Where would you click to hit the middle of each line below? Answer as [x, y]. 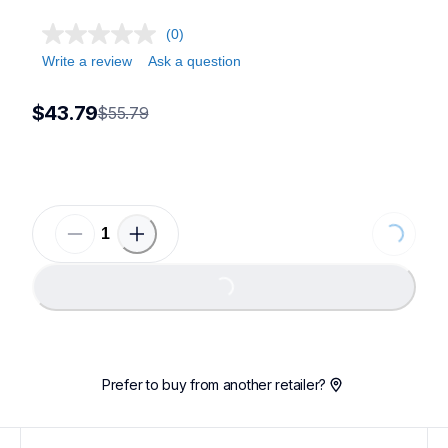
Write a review [87, 61]
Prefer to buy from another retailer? [214, 385]
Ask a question [194, 61]
